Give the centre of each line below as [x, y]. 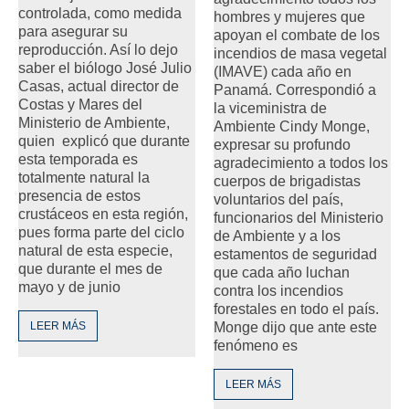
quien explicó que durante [104, 141]
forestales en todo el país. [296, 309]
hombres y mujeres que [289, 16]
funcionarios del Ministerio [299, 217]
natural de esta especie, [95, 250]
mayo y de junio [69, 287]
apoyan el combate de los [297, 35]
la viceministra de [270, 108]
